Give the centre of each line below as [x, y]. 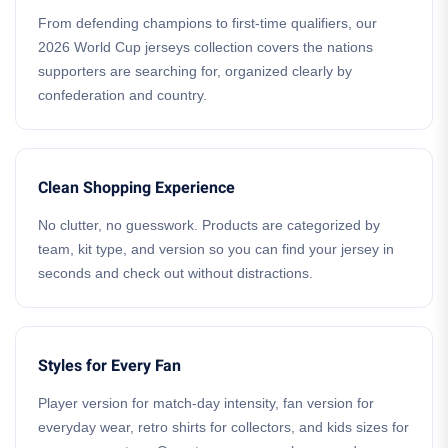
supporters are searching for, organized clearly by [195, 71]
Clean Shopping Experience [136, 188]
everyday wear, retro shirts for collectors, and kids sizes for [223, 427]
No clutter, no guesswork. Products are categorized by [209, 225]
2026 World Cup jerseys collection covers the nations [205, 47]
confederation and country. [122, 95]
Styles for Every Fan [109, 366]
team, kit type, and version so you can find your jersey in [216, 249]
